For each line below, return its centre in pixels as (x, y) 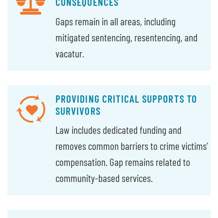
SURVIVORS (78, 110)
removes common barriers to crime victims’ (132, 146)
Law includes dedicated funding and (119, 130)
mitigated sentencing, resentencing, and (127, 37)
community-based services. (104, 178)
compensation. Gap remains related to (123, 162)
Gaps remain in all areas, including (116, 21)
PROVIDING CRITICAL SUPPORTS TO (126, 98)
